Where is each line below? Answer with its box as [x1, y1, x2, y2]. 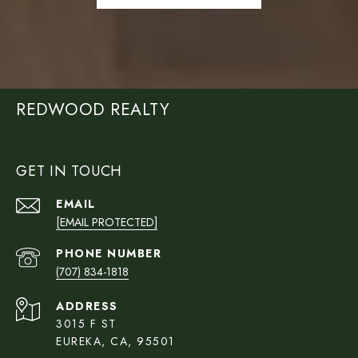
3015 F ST [56, 316, 117, 332]
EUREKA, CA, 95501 [56, 333, 175, 350]
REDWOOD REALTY [16, 97, 169, 122]
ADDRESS [56, 298, 118, 315]
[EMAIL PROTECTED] [56, 214, 157, 231]
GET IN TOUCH [16, 161, 122, 182]
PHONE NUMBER [56, 245, 161, 262]
